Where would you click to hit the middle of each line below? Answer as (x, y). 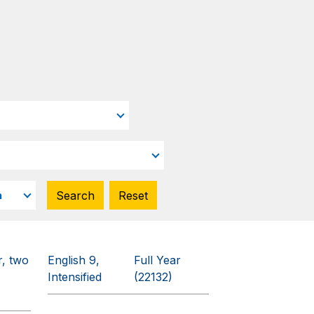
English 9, (74, 260)
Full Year (157, 260)
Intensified (75, 277)
